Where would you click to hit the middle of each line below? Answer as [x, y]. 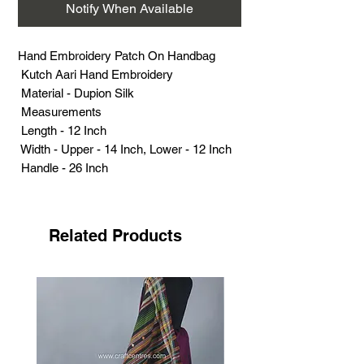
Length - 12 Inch [62, 130]
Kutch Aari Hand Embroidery [95, 74]
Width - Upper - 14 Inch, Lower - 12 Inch [125, 149]
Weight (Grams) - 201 [77, 186]
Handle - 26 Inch [63, 168]
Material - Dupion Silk [76, 93]
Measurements [60, 112]
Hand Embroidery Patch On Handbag [117, 56]
